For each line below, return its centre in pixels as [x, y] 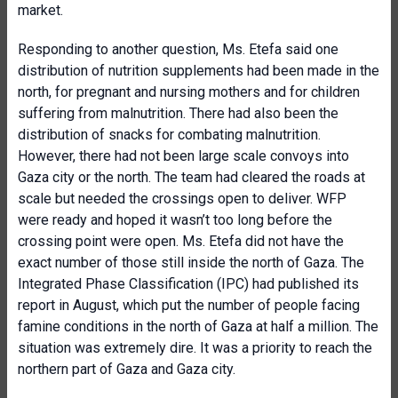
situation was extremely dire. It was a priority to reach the [195, 348]
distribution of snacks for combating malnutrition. [169, 135]
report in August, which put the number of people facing [189, 305]
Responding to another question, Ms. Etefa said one [178, 49]
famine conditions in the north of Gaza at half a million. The [198, 326]
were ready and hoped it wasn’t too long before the [175, 220]
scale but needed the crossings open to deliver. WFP [182, 199]
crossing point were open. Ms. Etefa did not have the [181, 241]
